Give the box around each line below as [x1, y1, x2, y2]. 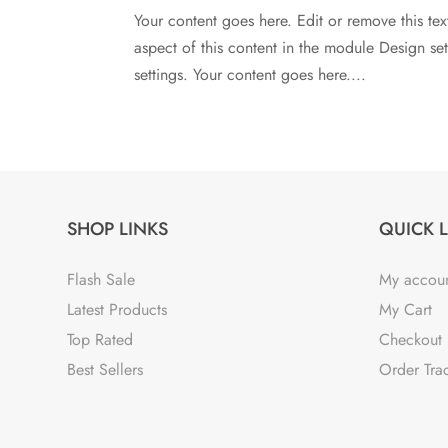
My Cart [378, 298, 432, 322]
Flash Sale [67, 268, 136, 292]
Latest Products [67, 298, 168, 322]
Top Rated [67, 328, 134, 352]
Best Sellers [67, 358, 144, 382]
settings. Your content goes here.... [134, 63, 367, 87]
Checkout [378, 328, 442, 352]
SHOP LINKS [67, 216, 169, 243]
